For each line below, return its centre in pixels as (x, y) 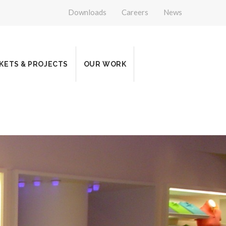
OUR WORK (105, 64)
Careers (135, 12)
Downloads (87, 12)
